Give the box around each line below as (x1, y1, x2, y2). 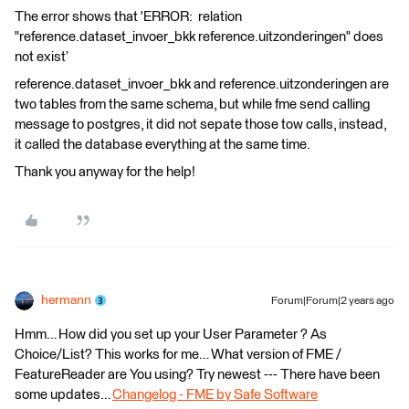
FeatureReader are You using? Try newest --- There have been (15, 367, 380, 382)
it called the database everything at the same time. (15, 137, 310, 152)
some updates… (15, 387, 112, 402)
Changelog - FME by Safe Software (112, 387, 318, 402)
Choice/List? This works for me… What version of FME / (15, 347, 341, 362)
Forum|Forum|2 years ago (271, 295, 394, 307)
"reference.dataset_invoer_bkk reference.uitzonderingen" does (15, 29, 383, 44)
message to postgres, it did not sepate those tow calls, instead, (15, 117, 386, 131)
